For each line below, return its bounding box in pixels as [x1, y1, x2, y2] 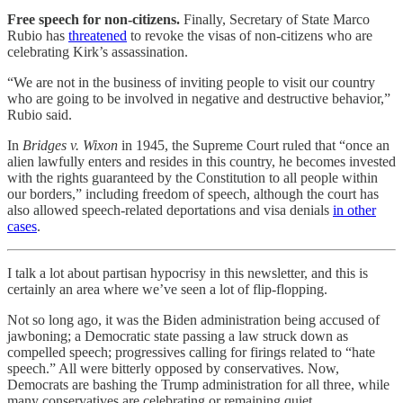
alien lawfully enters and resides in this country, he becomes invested [7, 153, 396, 169]
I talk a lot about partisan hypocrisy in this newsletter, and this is [7, 264, 368, 281]
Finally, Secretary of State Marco [180, 11, 370, 27]
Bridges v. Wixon [22, 137, 121, 153]
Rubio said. [7, 106, 72, 122]
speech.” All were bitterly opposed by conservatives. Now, [7, 360, 339, 376]
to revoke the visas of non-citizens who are [127, 27, 372, 43]
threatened [68, 27, 127, 43]
